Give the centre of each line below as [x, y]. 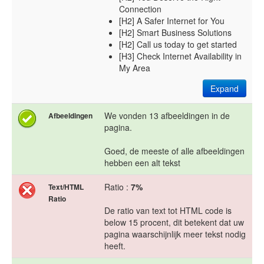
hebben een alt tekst [142, 163]
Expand [225, 89]
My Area [135, 68]
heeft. [115, 246]
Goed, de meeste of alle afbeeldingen [174, 151]
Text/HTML [66, 187]
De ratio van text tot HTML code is [168, 211]
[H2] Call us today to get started [178, 44]
